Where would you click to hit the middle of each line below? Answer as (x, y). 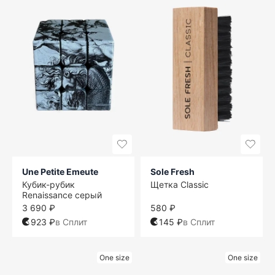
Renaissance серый (62, 195)
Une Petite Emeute (60, 171)
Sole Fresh (172, 171)
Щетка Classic (180, 184)
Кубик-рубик (48, 184)
